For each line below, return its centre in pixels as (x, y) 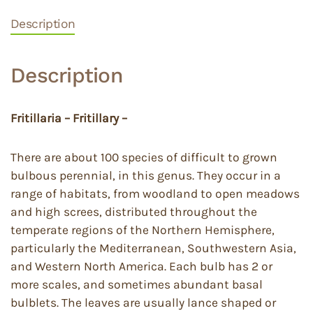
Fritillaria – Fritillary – (69, 118)
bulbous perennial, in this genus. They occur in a (146, 175)
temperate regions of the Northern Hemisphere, (143, 230)
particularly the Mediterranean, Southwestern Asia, (153, 248)
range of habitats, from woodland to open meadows (155, 194)
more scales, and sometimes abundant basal (137, 284)
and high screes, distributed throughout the (134, 212)
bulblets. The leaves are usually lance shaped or (143, 303)
